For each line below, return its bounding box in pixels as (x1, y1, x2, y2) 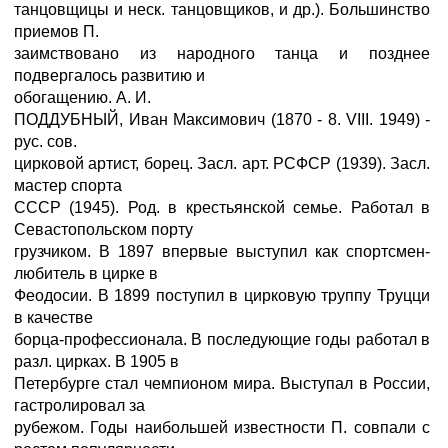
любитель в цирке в (14, 265, 158, 282)
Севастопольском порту (14, 221, 193, 238)
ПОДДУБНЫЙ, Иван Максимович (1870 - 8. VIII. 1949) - (14, 111, 430, 128)
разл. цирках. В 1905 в (14, 353, 179, 370)
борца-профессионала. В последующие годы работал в (14, 331, 430, 348)
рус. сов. (14, 133, 77, 150)
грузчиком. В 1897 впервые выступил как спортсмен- (14, 243, 430, 260)
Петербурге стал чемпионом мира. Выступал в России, (14, 375, 430, 392)
